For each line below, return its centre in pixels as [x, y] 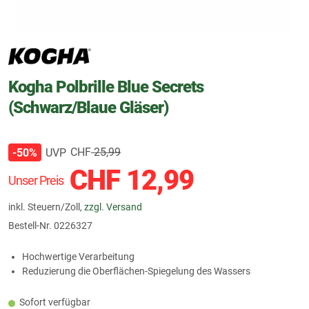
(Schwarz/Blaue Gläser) [88, 108]
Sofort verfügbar [55, 302]
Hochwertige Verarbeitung [78, 257]
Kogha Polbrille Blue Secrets [106, 87]
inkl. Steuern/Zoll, [46, 207]
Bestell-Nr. [31, 226]
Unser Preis [36, 180]
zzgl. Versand [113, 207]
